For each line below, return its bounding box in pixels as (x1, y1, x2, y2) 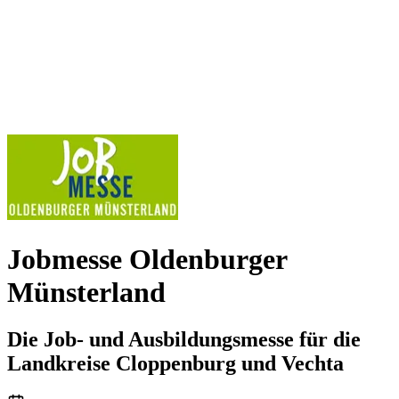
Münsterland (7, 275, 166, 308)
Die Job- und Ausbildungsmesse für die (7, 328, 361, 352)
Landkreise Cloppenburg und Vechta (7, 352, 344, 376)
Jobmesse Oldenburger (7, 242, 287, 275)
